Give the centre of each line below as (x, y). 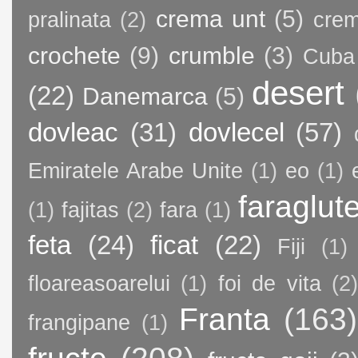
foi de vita (269, 283)
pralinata (70, 20)
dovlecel (236, 132)
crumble (211, 55)
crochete (74, 55)
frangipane (79, 322)
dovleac (73, 132)
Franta (225, 318)
